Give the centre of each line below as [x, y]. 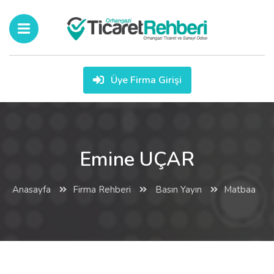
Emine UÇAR [137, 159]
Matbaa [240, 190]
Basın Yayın [177, 190]
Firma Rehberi [102, 190]
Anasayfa [31, 190]
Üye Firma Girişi [145, 80]
